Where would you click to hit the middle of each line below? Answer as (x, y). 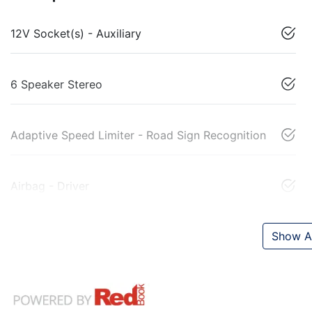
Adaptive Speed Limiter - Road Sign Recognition (138, 135)
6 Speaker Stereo (56, 85)
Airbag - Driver (50, 186)
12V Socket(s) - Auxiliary (76, 34)
